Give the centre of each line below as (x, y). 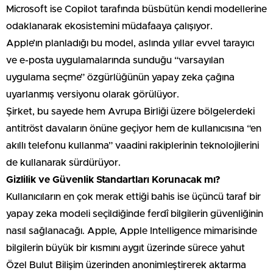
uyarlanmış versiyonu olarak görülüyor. (93, 94)
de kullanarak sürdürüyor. (63, 162)
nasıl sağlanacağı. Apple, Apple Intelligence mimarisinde (132, 231)
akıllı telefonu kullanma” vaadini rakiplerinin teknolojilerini (133, 145)
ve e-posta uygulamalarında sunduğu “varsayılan (115, 60)
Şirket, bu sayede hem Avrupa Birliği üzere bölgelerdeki (130, 111)
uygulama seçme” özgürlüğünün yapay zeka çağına (120, 77)
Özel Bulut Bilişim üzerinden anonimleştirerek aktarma (126, 265)
